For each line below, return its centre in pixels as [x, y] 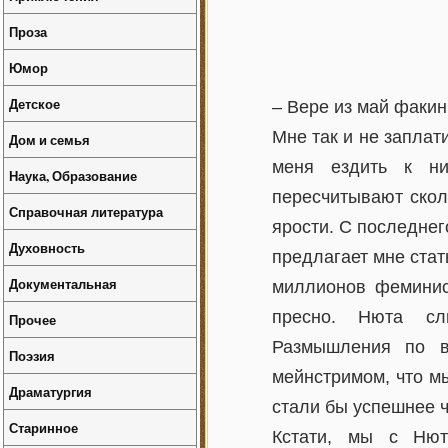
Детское [34, 103]
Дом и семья [49, 139]
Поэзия [32, 355]
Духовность [47, 247]
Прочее [32, 319]
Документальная [63, 283]
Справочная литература [86, 211]
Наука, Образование [73, 175]
